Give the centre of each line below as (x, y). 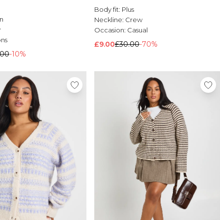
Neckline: (110, 20)
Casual (137, 30)
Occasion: (111, 30)
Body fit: (108, 10)
